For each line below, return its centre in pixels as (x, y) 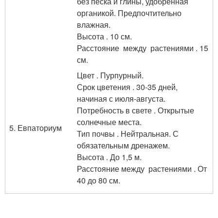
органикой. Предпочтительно (129, 13)
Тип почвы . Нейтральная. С (128, 134)
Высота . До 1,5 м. (109, 157)
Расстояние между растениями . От (142, 169)
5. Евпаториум (36, 128)
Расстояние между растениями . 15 (143, 48)
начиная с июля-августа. (121, 99)
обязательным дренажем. (123, 145)
